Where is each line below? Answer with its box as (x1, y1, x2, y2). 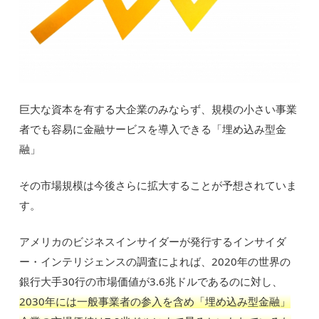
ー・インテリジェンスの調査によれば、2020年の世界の (19, 253, 291, 268)
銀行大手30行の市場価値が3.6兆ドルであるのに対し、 (19, 273, 283, 288)
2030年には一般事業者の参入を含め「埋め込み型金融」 (19, 293, 291, 308)
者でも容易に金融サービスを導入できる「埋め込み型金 (19, 121, 287, 136)
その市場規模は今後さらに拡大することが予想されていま (19, 177, 298, 192)
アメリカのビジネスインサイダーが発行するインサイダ (19, 234, 287, 249)
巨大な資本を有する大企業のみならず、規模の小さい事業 (19, 101, 298, 116)
